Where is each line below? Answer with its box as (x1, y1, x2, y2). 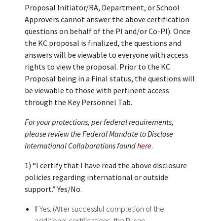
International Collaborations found (25, 140, 137, 150)
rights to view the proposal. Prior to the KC (25, 61, 170, 72)
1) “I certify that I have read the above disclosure (25, 160, 187, 170)
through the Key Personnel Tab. (25, 97, 132, 107)
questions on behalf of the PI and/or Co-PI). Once (25, 26, 190, 36)
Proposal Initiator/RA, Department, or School (25, 2, 180, 12)
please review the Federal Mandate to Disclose (25, 128, 173, 139)
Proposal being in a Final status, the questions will (25, 73, 195, 83)
